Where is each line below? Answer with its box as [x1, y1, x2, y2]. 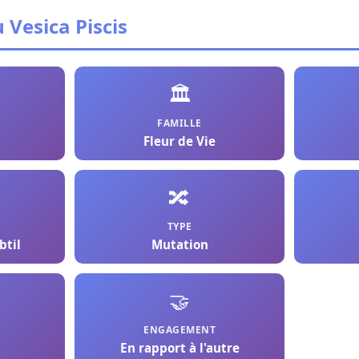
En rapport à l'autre [119, 340, 240, 356]
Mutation [151, 236, 208, 252]
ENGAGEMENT [143, 323, 216, 337]
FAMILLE [157, 116, 202, 130]
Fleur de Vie [143, 133, 216, 149]
